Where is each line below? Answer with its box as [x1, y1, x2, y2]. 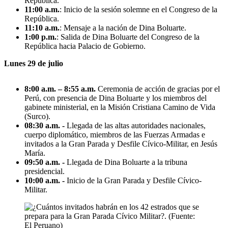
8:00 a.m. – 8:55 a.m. [24, 84, 96, 94]
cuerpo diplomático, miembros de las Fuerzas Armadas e [24, 130, 205, 139]
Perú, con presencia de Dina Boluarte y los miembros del [24, 94, 207, 103]
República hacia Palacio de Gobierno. [24, 42, 146, 51]
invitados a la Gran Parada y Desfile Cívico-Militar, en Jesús [24, 139, 217, 149]
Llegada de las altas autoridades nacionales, [67, 121, 206, 130]
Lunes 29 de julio [4, 59, 63, 68]
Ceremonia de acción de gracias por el [96, 84, 220, 94]
